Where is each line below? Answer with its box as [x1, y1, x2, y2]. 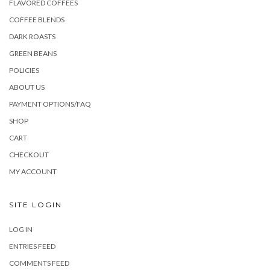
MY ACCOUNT [9, 166, 57, 176]
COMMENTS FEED [9, 258, 69, 268]
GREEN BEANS [9, 48, 57, 58]
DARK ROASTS [9, 31, 55, 41]
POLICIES [9, 65, 39, 75]
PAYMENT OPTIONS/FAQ [9, 99, 91, 108]
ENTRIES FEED [9, 241, 55, 251]
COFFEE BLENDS [9, 14, 64, 24]
